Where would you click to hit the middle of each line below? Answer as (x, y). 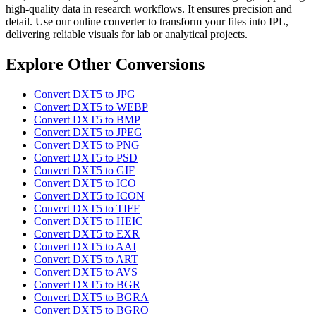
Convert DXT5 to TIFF (87, 209)
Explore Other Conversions (105, 65)
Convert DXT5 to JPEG (88, 133)
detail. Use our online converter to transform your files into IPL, (147, 22)
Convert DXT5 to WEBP (91, 107)
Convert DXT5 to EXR (87, 234)
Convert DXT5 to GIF (84, 171)
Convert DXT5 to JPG (85, 95)
